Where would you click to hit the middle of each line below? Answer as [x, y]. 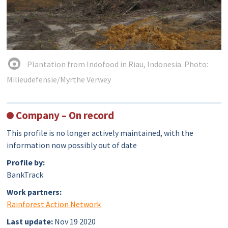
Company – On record [64, 116]
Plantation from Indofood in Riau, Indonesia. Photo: [118, 64]
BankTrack [25, 175]
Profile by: [26, 163]
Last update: [30, 222]
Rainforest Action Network [54, 204]
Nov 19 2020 [75, 222]
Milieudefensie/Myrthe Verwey [59, 80]
